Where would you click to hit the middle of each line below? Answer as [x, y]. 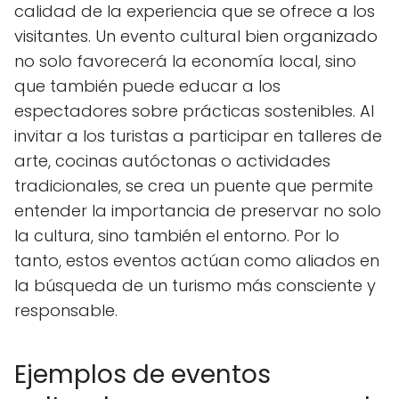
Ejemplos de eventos [142, 374]
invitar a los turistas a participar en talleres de [198, 135]
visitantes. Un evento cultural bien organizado [196, 36]
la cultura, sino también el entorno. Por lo [177, 235]
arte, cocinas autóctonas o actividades [172, 160]
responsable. [66, 310]
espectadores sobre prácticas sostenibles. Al [194, 110]
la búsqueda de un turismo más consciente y [195, 285]
